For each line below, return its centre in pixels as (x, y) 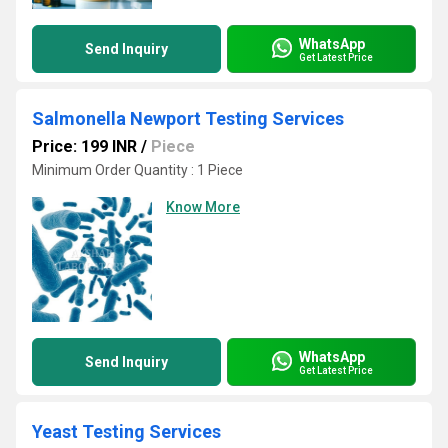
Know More (203, 207)
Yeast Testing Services (126, 431)
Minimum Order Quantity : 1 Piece (137, 170)
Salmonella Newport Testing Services (188, 118)
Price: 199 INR (84, 146)
